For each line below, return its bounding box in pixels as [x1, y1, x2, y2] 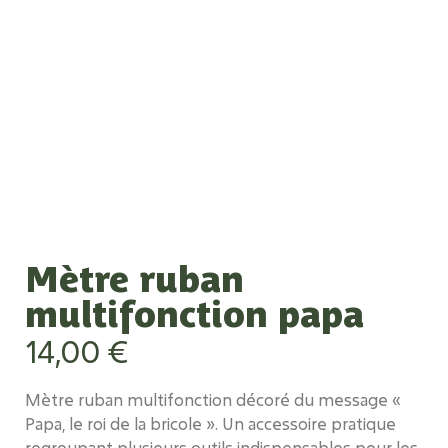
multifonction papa [25, 288, 364, 334]
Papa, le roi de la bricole [25, 412, 202, 434]
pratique [331, 412, 396, 434]
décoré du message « [232, 388, 401, 410]
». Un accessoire [202, 412, 331, 434]
